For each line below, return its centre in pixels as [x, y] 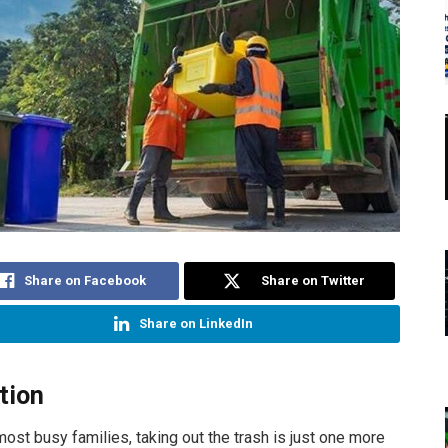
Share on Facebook [85, 280]
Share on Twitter [313, 280]
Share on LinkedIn [195, 323]
